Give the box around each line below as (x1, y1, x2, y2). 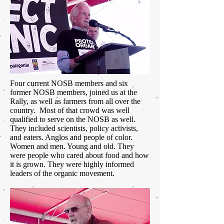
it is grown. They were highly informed (10, 160, 134, 169)
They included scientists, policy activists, (10, 124, 138, 133)
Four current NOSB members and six (10, 79, 128, 88)
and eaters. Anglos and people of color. (10, 133, 132, 142)
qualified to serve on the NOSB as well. (10, 115, 135, 124)
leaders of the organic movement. (10, 169, 114, 178)
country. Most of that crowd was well (10, 106, 129, 115)
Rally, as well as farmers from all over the (10, 97, 140, 106)
